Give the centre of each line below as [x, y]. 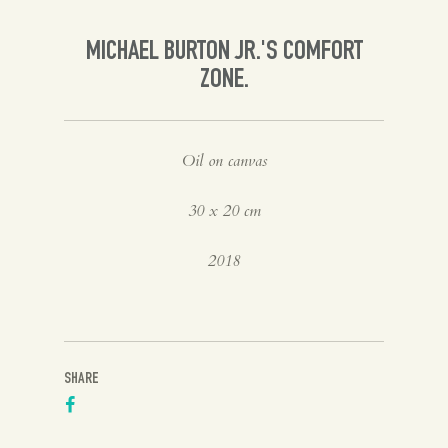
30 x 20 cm [224, 210]
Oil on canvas [224, 160]
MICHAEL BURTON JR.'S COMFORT [224, 52]
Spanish [112, 22]
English [110, 83]
